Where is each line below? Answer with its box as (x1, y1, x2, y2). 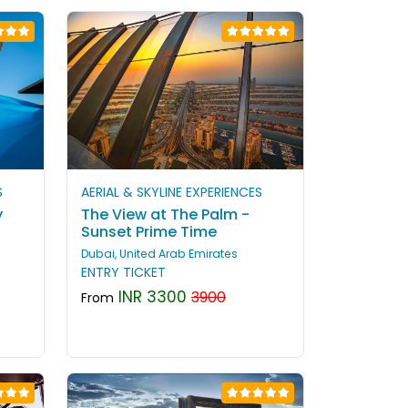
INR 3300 (114, 286, 187, 309)
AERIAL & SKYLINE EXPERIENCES (81, 183, 262, 202)
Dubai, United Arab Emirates (81, 246, 238, 262)
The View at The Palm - (81, 204, 250, 226)
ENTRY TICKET (81, 263, 166, 282)
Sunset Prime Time (81, 221, 217, 243)
